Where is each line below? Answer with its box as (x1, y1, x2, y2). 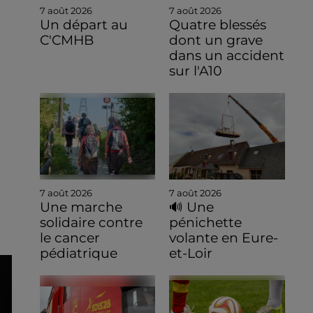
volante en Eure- (169, 230, 279, 247)
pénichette (169, 214, 242, 231)
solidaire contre (39, 214, 143, 231)
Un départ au (39, 17, 128, 34)
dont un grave (169, 32, 263, 49)
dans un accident (169, 48, 285, 64)
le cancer (39, 230, 100, 247)
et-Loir (169, 245, 213, 262)
